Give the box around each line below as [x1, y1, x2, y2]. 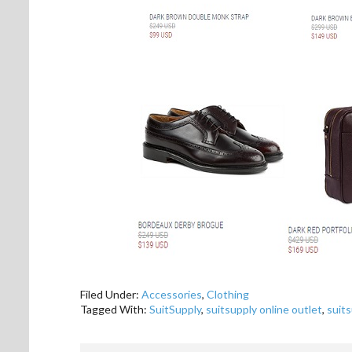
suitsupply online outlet [206, 302, 322, 316]
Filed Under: [80, 287, 141, 301]
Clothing [207, 287, 249, 301]
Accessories [141, 287, 202, 301]
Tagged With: [80, 302, 149, 316]
